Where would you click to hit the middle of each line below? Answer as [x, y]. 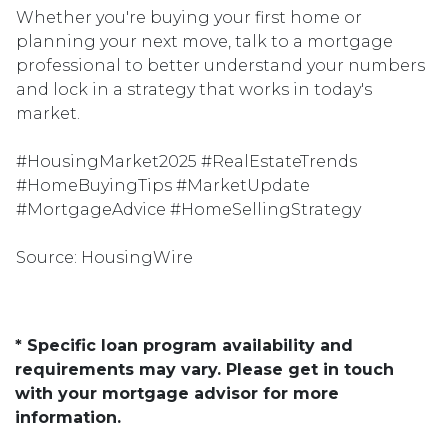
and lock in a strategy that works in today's [194, 89]
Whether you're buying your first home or [189, 17]
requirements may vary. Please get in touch [204, 369]
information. [68, 417]
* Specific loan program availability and [184, 345]
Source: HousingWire [104, 257]
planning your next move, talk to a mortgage [204, 41]
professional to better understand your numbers [220, 65]
